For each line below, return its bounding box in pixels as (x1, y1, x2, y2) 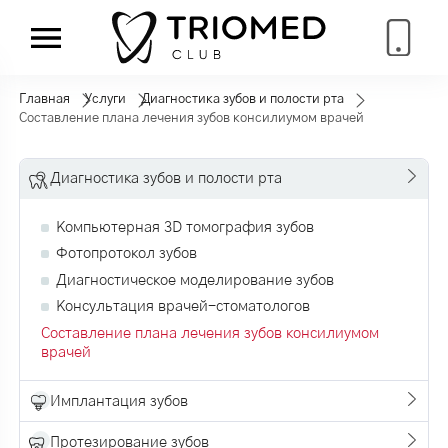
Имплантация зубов (50, 393, 189, 409)
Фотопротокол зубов (56, 246, 198, 261)
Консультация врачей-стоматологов (56, 299, 311, 314)
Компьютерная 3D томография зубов (56, 219, 315, 235)
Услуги (84, 93, 126, 106)
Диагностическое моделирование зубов (56, 272, 335, 288)
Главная (18, 93, 70, 106)
